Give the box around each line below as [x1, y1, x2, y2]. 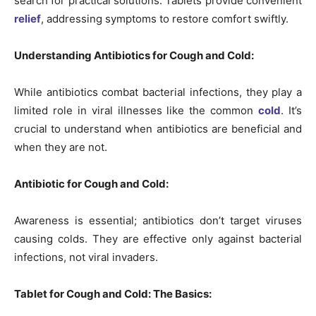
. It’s [281, 103, 303, 117]
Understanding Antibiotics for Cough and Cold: [14, 48, 254, 62]
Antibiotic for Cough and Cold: [14, 176, 169, 190]
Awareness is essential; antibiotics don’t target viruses [14, 213, 302, 227]
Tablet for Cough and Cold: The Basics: [14, 286, 212, 300]
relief [14, 11, 41, 25]
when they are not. [14, 140, 107, 154]
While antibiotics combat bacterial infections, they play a [14, 85, 302, 99]
